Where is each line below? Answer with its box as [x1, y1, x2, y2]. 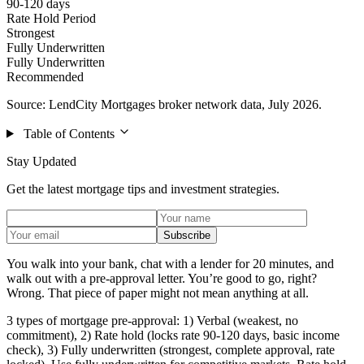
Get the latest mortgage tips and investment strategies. [6, 181, 279, 196]
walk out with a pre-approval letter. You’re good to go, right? [6, 271, 317, 285]
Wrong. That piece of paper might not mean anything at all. [6, 285, 309, 300]
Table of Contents [23, 126, 115, 141]
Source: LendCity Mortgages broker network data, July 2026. [6, 97, 322, 111]
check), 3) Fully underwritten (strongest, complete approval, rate [6, 342, 335, 357]
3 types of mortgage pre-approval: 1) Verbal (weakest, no [6, 313, 298, 327]
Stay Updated [6, 154, 76, 168]
